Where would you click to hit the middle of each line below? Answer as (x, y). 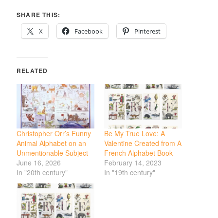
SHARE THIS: (39, 15)
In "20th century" (42, 173)
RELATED (32, 71)
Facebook (89, 31)
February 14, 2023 (133, 163)
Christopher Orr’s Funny (54, 134)
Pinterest (148, 31)
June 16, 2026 (39, 163)
